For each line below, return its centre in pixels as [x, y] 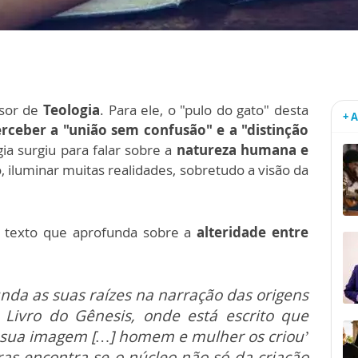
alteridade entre [253, 232]
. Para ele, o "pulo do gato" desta [204, 110]
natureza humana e [243, 150]
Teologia [72, 110]
